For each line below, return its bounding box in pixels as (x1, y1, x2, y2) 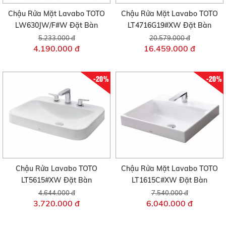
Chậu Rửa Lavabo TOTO (16, 163, 97, 173)
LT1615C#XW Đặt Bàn (132, 175, 207, 185)
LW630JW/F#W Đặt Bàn (15, 21, 98, 30)
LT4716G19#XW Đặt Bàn (128, 21, 211, 30)
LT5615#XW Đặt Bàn (21, 175, 92, 185)
